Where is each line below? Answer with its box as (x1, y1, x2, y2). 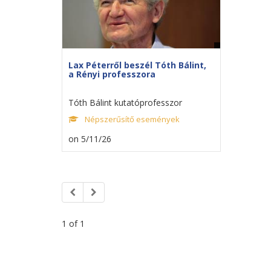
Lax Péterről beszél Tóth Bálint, (68, 59, 206, 71)
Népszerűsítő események (85, 113, 180, 125)
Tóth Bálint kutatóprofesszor (68, 96, 182, 108)
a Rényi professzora (68, 68, 155, 80)
